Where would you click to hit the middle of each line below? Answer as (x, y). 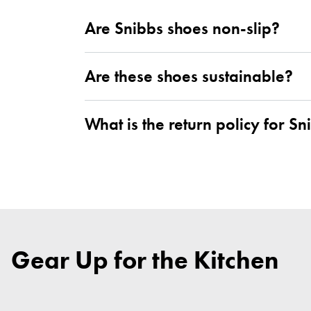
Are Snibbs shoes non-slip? (182, 28)
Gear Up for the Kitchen (145, 260)
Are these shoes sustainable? (189, 76)
